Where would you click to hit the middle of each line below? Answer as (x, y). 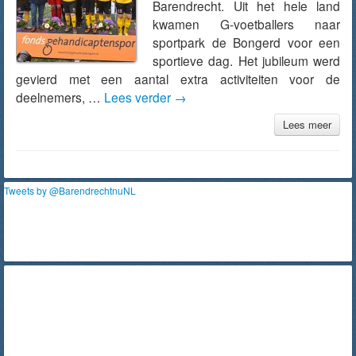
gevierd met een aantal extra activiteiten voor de (178, 79)
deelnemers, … (60, 97)
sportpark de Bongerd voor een (246, 42)
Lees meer (307, 124)
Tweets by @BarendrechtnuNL (70, 190)
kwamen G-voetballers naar (246, 24)
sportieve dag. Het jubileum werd (246, 60)
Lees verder (139, 97)
